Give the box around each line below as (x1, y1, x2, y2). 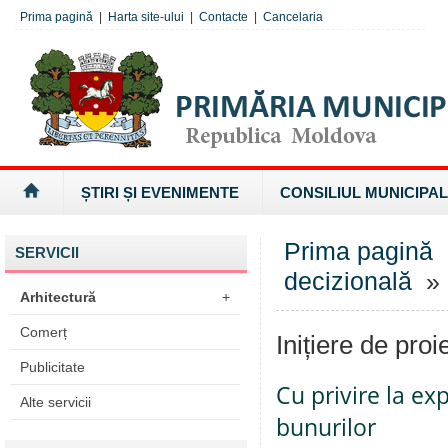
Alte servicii (20, 394, 91, 410)
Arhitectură (20, 289, 96, 305)
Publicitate (20, 359, 85, 375)
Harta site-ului (108, 10, 184, 24)
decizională (284, 268, 412, 295)
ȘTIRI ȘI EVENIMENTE (81, 184, 239, 201)
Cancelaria (263, 10, 323, 24)
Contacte (199, 10, 248, 24)
